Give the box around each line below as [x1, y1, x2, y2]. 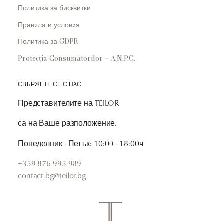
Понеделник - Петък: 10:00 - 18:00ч [18, 138, 143, 148]
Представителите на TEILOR [18, 97, 119, 108]
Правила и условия [18, 19, 80, 30]
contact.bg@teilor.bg [18, 170, 86, 181]
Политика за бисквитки [18, 2, 91, 13]
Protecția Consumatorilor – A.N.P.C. [18, 53, 135, 64]
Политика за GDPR [18, 36, 78, 47]
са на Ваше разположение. [18, 117, 117, 128]
